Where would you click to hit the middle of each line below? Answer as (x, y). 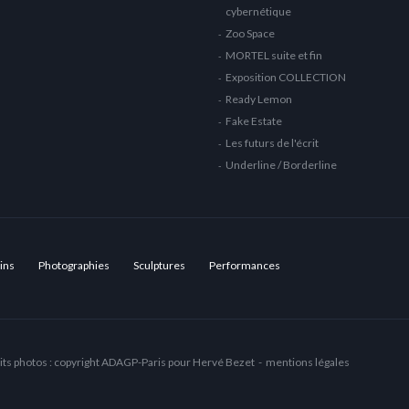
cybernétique (258, 11)
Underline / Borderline (281, 165)
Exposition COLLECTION (285, 77)
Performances (245, 265)
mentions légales (308, 362)
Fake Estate (253, 121)
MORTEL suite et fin (273, 55)
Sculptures (159, 265)
